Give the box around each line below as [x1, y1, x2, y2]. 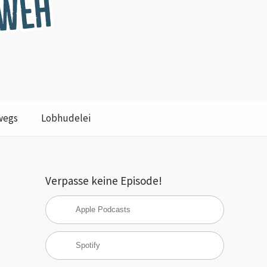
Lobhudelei [41, 111, 91, 125]
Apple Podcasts [76, 205, 131, 215]
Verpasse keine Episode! [45, 173, 162, 188]
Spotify [76, 241, 100, 250]
